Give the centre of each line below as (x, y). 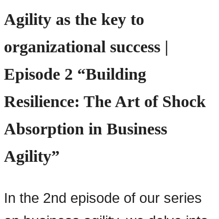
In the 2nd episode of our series (103, 198)
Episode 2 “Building (75, 74)
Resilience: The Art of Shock (105, 102)
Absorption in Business (86, 129)
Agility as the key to (74, 20)
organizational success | (86, 47)
